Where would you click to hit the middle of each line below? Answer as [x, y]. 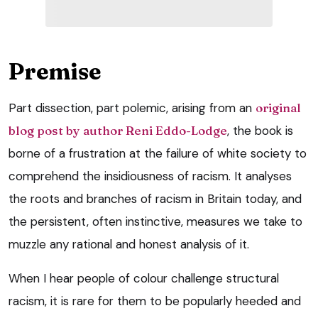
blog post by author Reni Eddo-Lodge [118, 130]
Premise [55, 71]
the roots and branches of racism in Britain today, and [155, 198]
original [278, 107]
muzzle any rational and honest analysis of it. [129, 244]
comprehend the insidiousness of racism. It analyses [150, 176]
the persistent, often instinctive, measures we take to [155, 221]
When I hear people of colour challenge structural [144, 278]
